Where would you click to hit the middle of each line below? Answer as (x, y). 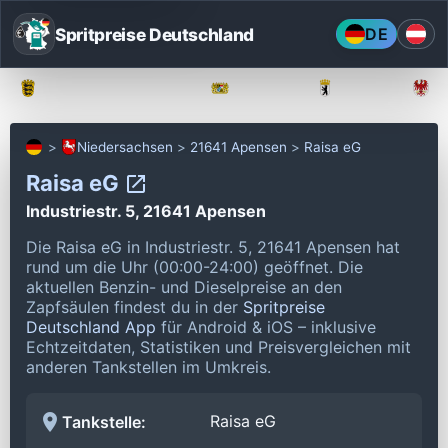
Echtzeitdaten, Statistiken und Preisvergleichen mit (218, 346)
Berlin (365, 88)
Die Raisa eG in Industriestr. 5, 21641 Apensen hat (213, 246)
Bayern (264, 88)
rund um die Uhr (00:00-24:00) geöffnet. (182, 266)
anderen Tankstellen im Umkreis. (148, 366)
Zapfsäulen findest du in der (134, 306)
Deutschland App (91, 326)
